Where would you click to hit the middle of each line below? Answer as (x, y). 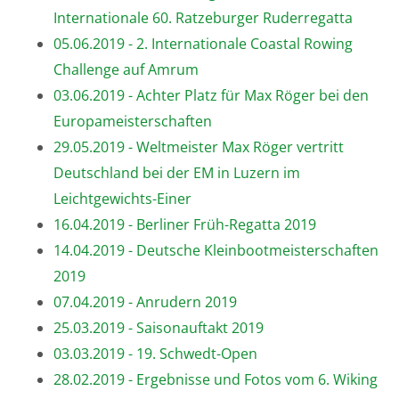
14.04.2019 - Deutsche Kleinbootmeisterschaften (216, 250)
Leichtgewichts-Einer (122, 198)
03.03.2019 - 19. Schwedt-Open (155, 353)
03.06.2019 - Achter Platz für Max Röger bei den (211, 95)
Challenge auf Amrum (126, 69)
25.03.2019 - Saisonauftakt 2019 (159, 327)
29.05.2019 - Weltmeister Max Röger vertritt (199, 147)
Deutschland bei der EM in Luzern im (177, 172)
